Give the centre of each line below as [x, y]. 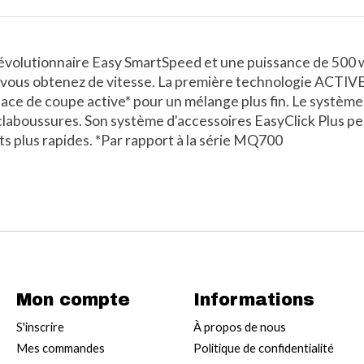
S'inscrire [40, 327]
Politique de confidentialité [263, 349]
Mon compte [73, 300]
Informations [253, 300]
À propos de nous [239, 327]
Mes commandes [60, 349]
